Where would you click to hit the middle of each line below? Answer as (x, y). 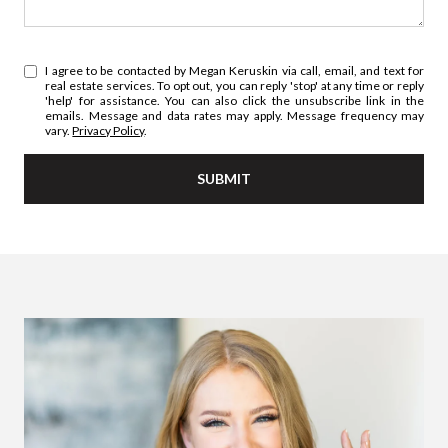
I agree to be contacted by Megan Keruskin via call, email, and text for (234, 70)
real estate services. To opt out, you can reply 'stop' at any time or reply (234, 85)
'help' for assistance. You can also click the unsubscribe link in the (234, 100)
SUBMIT (224, 178)
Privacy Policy (108, 130)
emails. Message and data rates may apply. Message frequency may (234, 115)
